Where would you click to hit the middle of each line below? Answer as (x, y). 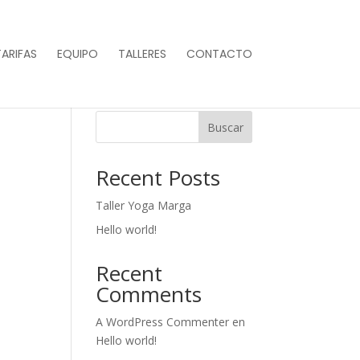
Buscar (225, 127)
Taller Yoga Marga (144, 205)
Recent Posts (158, 178)
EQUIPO (77, 54)
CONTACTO (219, 54)
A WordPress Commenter (163, 322)
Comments (149, 294)
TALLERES (142, 54)
